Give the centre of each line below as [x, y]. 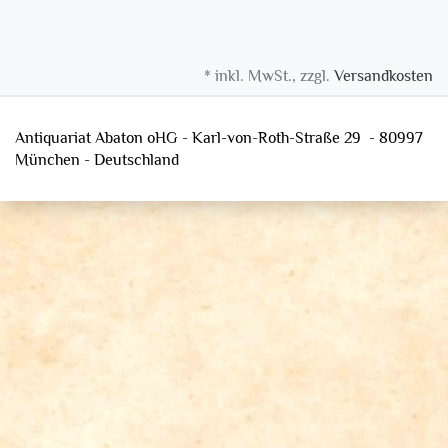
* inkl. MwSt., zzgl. [269, 75]
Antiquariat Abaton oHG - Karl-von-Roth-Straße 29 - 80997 [219, 137]
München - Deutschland [97, 159]
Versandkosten [383, 75]
